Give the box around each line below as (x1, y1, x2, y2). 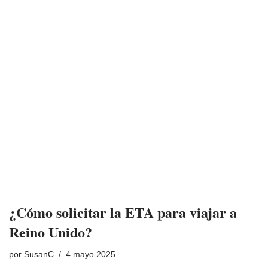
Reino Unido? (9, 221, 92, 242)
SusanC (24, 250, 54, 259)
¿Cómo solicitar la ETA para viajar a (9, 202, 237, 223)
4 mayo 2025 (66, 250, 115, 259)
